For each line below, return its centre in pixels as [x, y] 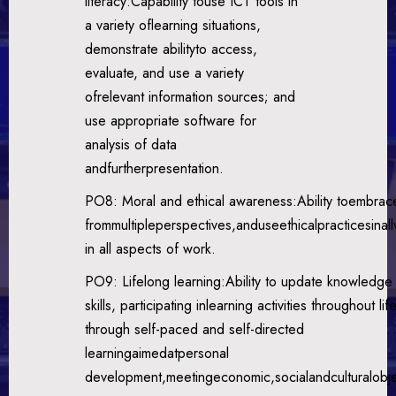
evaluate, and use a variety [165, 72]
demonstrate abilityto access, [171, 49]
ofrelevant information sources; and [190, 96]
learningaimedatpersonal [157, 353]
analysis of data [131, 144]
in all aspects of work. [151, 248]
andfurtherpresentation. [155, 168]
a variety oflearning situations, [173, 25]
